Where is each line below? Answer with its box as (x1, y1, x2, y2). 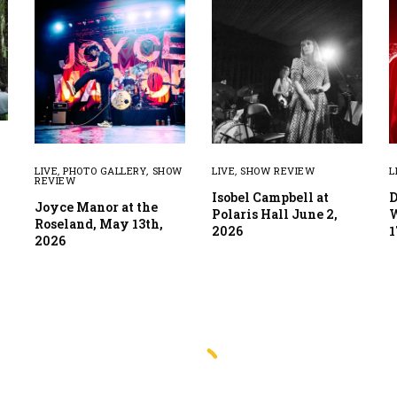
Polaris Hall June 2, (212, 205, 338, 222)
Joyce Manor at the (35, 198, 158, 215)
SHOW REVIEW (240, 163, 315, 177)
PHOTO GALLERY (63, 163, 147, 177)
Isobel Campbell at (212, 188, 329, 206)
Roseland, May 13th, (35, 214, 163, 232)
